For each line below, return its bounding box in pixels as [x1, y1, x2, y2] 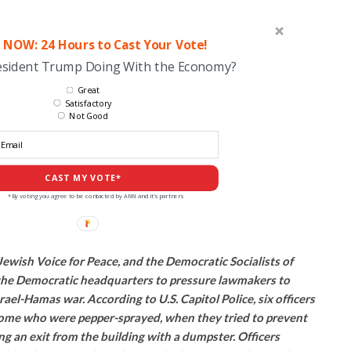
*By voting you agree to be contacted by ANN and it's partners [7, 191, 183, 200]
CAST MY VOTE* [44, 172, 121, 184]
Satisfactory [64, 97, 112, 109]
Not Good [68, 110, 107, 122]
